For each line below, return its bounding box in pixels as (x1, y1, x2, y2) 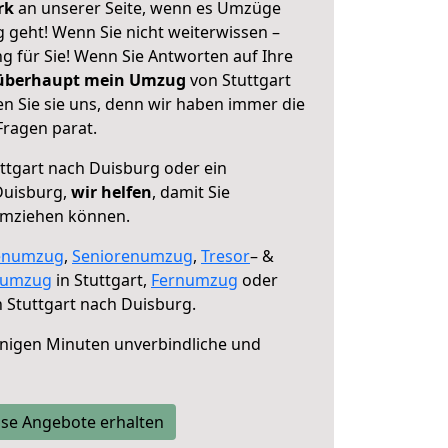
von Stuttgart (186, 69, 291, 91)
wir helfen (71, 181, 152, 203)
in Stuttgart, (52, 269, 151, 291)
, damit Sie (152, 181, 230, 203)
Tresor (201, 245, 250, 267)
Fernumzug (151, 269, 238, 291)
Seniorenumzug (72, 245, 193, 267)
